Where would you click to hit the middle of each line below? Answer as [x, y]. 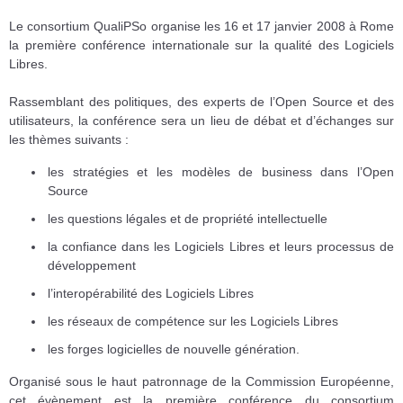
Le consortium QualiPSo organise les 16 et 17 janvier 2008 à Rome [201, 26]
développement [92, 265]
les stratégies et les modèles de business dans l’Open [221, 171]
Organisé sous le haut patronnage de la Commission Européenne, [201, 381]
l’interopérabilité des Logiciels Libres [151, 293]
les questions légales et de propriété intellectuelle [188, 218]
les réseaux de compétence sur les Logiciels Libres [193, 321]
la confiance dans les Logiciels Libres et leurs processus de [221, 246]
